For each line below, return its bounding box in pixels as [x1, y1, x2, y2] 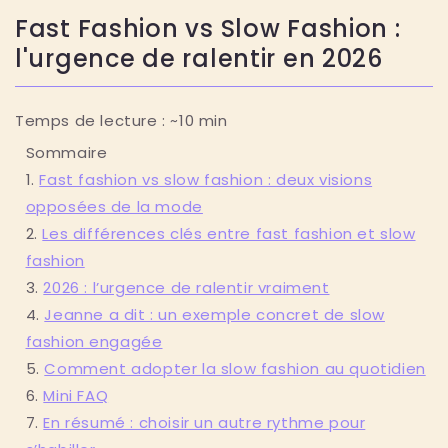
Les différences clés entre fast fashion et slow [42, 222, 416, 244]
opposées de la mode [25, 195, 203, 217]
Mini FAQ [43, 384, 109, 406]
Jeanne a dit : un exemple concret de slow [44, 303, 385, 325]
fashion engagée [25, 330, 163, 352]
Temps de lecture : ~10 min [15, 110, 228, 132]
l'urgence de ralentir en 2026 [15, 42, 383, 76]
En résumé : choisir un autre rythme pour [43, 411, 366, 433]
